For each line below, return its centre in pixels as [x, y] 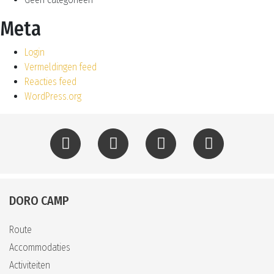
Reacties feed [50, 82]
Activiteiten [30, 265]
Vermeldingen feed [61, 67]
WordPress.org [53, 96]
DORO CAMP [39, 201]
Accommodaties [40, 247]
